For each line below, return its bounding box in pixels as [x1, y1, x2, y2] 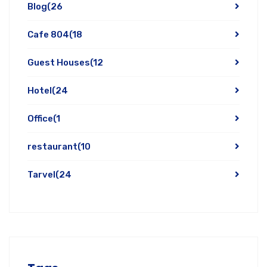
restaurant [27, 141, 77, 152]
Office [27, 113, 53, 124]
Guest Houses [27, 57, 90, 68]
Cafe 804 [27, 29, 69, 40]
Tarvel [27, 169, 55, 180]
